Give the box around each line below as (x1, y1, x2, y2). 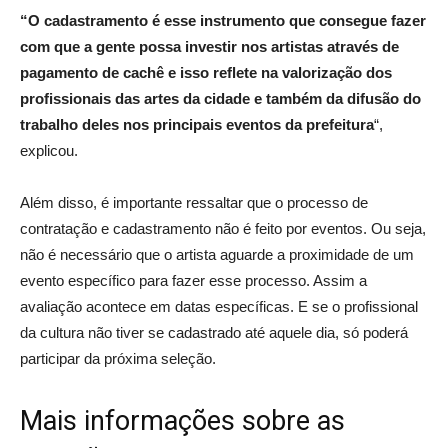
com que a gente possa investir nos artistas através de (20, 38, 399, 56)
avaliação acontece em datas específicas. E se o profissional (20, 298, 418, 316)
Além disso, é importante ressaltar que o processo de (20, 194, 368, 212)
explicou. (20, 142, 78, 160)
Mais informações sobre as (20, 405, 345, 438)
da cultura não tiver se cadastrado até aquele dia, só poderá (20, 324, 408, 342)
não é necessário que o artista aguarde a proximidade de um (20, 246, 414, 264)
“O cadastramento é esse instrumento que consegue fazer (20, 12, 426, 30)
